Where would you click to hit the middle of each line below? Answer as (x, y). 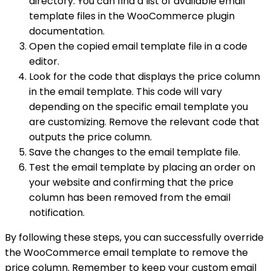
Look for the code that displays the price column (145, 77)
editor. (44, 62)
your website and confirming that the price (131, 183)
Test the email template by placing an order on (142, 168)
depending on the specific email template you (139, 107)
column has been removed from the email (130, 198)
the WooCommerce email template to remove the (126, 253)
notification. (57, 213)
